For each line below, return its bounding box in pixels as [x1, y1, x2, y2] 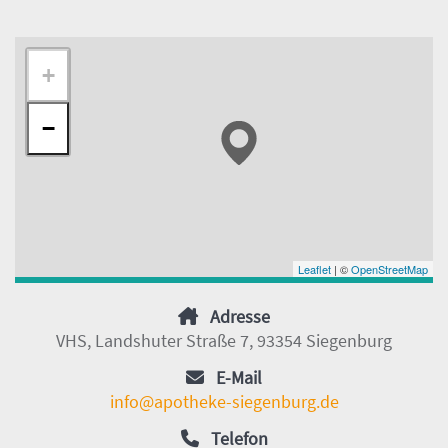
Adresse [210, 305, 270, 329]
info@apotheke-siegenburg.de [109, 390, 339, 414]
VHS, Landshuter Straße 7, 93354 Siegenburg [56, 329, 392, 353]
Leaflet [298, 261, 331, 278]
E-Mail [216, 366, 262, 390]
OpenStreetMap [351, 261, 428, 278]
